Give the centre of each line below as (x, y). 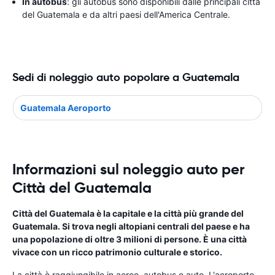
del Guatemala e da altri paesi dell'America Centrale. (126, 14)
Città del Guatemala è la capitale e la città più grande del (128, 213)
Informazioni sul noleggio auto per (129, 169)
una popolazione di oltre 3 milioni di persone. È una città (130, 239)
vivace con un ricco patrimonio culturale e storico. (117, 252)
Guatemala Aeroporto (66, 107)
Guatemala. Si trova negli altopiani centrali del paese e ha (131, 226)
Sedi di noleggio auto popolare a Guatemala (126, 77)
